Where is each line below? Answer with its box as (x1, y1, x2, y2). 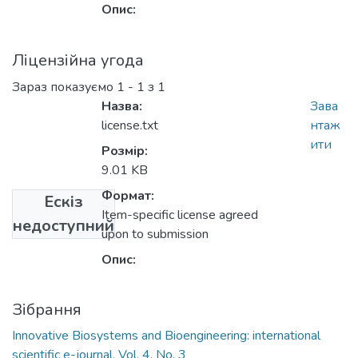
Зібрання (12, 299, 82, 321)
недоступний (13, 215, 114, 237)
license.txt (101, 117, 158, 135)
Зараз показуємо (12, 78, 117, 97)
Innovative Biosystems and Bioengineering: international (12, 327, 320, 345)
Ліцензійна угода (12, 50, 144, 72)
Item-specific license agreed (101, 206, 258, 225)
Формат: (101, 187, 154, 205)
